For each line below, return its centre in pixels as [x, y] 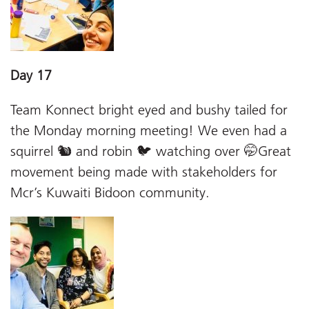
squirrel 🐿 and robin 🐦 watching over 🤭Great [151, 151]
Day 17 [31, 75]
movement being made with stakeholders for [144, 171]
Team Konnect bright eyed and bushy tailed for [149, 109]
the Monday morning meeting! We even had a [149, 130]
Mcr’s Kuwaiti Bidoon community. [110, 192]
